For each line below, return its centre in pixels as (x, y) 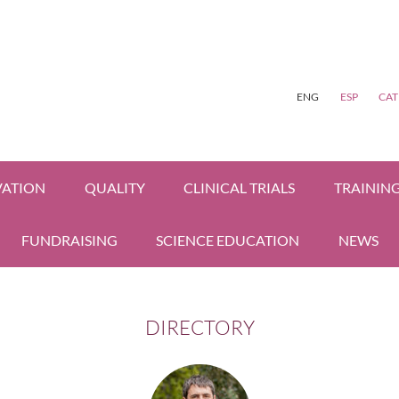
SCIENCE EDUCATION (228, 240)
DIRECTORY (199, 328)
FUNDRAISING (69, 240)
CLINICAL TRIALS (239, 187)
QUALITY (114, 187)
